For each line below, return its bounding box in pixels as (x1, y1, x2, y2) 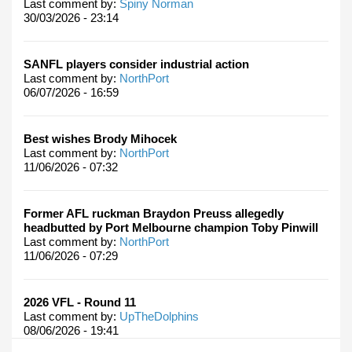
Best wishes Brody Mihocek (24, 131, 177, 145)
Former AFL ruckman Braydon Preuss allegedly (24, 206, 284, 220)
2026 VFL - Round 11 (24, 295, 136, 309)
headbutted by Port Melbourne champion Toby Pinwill (24, 220, 318, 234)
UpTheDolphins (119, 309, 199, 323)
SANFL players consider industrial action (24, 57, 249, 71)
